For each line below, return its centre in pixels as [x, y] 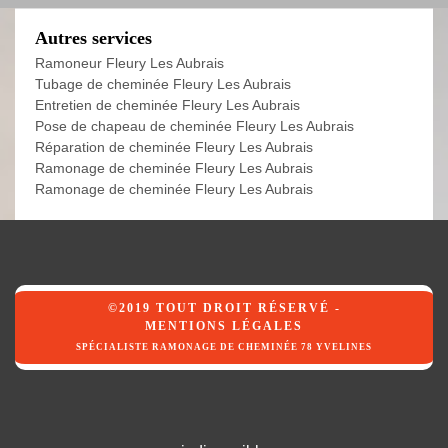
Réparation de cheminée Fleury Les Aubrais [174, 147]
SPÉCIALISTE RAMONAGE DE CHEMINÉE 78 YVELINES [224, 347]
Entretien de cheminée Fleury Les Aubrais [167, 105]
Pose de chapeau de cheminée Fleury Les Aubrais [194, 126]
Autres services [93, 38]
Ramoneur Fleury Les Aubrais [129, 63]
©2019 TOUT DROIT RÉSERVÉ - [224, 308]
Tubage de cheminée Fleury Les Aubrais [163, 84]
